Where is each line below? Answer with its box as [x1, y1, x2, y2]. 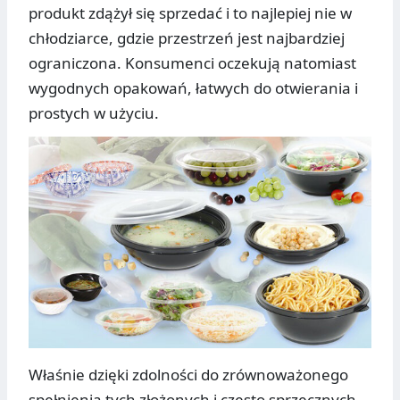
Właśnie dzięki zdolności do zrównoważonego [29, 363, 348, 385]
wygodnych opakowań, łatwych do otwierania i [29, 78, 358, 99]
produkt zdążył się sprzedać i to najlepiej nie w [29, 3, 352, 24]
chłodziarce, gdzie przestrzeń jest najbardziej [29, 28, 345, 49]
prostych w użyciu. [29, 103, 159, 124]
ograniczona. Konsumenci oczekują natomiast [29, 53, 356, 74]
